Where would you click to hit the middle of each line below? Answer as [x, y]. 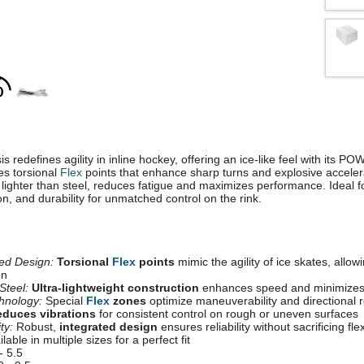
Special [64, 301]
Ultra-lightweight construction [115, 288]
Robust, [36, 327]
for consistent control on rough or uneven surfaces [227, 314]
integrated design [108, 327]
